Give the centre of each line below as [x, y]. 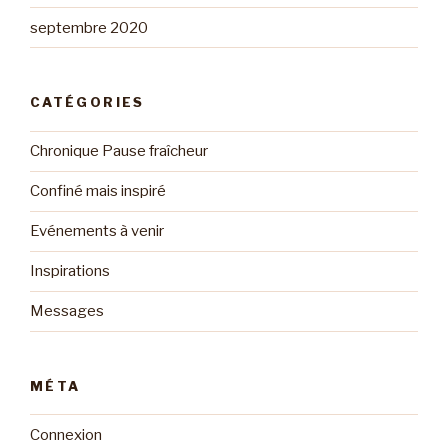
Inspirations [70, 271]
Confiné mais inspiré [98, 191]
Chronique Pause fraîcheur [119, 151]
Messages [67, 311]
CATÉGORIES [87, 102]
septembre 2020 [89, 27]
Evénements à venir [97, 231]
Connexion [66, 434]
